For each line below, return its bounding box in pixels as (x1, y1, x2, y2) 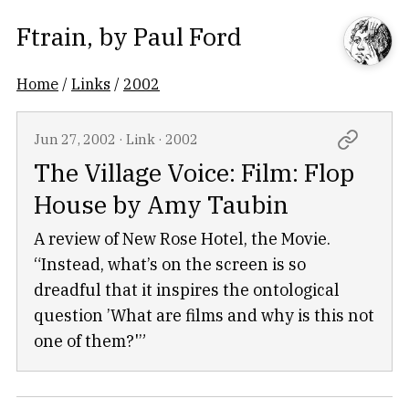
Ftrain (16, 20, 87, 52)
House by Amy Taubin (34, 188, 288, 221)
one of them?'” (34, 330, 146, 351)
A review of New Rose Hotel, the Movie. (34, 227, 330, 249)
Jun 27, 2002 (34, 131, 116, 148)
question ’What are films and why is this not (34, 304, 374, 326)
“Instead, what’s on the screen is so (34, 253, 306, 275)
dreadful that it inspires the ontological (34, 278, 340, 300)
